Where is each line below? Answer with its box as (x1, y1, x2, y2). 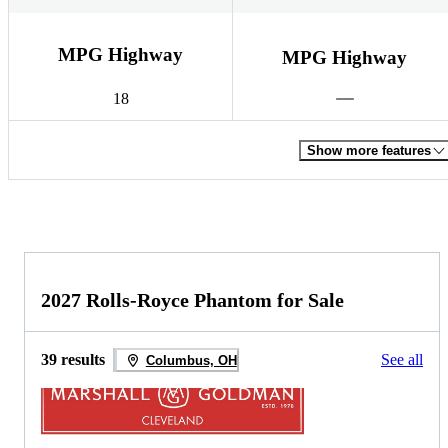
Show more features (307, 142, 431, 158)
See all (381, 351, 423, 369)
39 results (41, 351, 105, 369)
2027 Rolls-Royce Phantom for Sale (41, 289, 344, 312)
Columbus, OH (145, 352, 237, 368)
